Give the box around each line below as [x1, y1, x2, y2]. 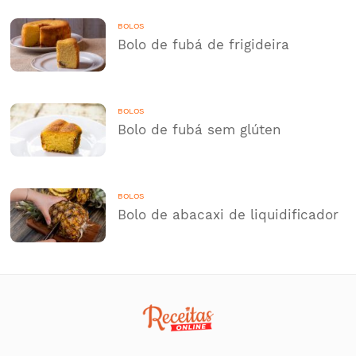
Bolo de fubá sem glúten [117, 121, 281, 137]
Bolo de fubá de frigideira [117, 36, 289, 52]
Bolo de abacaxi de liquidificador [117, 206, 339, 222]
